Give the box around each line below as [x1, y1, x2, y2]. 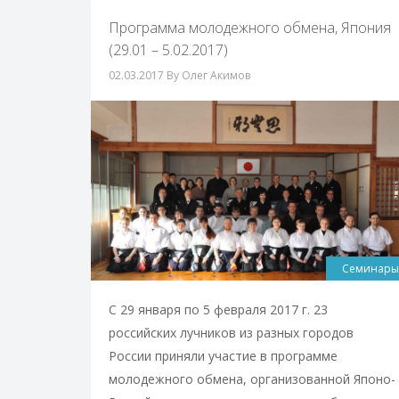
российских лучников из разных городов [109, 324, 354, 342]
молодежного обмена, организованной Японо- [109, 370, 395, 388]
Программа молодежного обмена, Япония [109, 17, 391, 37]
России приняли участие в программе [109, 347, 338, 365]
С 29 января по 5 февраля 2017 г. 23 [109, 301, 328, 319]
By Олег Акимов [167, 67, 250, 83]
